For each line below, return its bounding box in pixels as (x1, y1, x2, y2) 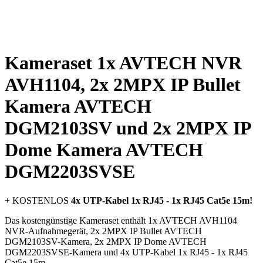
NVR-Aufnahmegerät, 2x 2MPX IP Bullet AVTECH (5, 225, 202, 236)
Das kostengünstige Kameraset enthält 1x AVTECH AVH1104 (5, 215, 237, 225)
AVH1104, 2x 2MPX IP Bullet (5, 74, 241, 96)
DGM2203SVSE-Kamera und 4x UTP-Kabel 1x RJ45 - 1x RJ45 (5, 247, 248, 257)
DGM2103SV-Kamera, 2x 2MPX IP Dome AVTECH (5, 236, 207, 247)
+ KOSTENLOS (5, 195, 71, 205)
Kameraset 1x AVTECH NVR (5, 52, 242, 74)
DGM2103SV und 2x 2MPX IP (5, 117, 251, 139)
